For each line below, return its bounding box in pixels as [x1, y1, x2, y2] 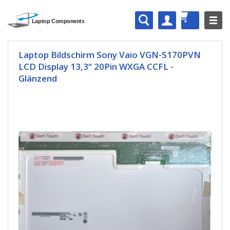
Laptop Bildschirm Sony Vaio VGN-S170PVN [18, 49, 201, 61]
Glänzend [18, 72, 57, 84]
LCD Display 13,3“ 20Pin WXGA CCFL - [18, 61, 174, 72]
